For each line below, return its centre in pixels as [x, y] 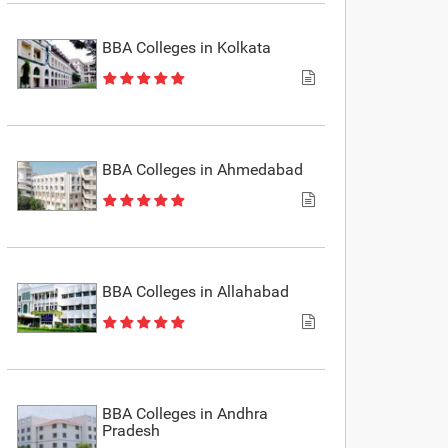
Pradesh [131, 430]
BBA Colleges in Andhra [185, 413]
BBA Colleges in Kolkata [187, 47]
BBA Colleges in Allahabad [196, 291]
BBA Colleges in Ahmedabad [203, 169]
